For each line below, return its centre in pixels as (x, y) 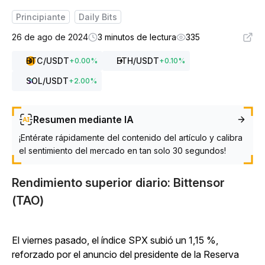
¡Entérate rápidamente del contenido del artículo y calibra (131, 138)
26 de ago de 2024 (50, 37)
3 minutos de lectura (137, 37)
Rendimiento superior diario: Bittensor (118, 183)
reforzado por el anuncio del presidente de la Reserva (125, 254)
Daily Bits (98, 17)
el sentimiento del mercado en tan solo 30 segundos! (122, 151)
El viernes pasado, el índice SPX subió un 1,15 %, (115, 240)
